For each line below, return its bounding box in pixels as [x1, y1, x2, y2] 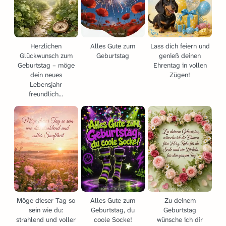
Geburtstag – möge [17, 61, 75, 70]
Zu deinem [164, 196, 196, 205]
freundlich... [29, 90, 64, 99]
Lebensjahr [30, 80, 63, 89]
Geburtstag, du [91, 206, 135, 215]
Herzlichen [30, 42, 62, 51]
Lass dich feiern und [150, 42, 210, 51]
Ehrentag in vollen [153, 61, 207, 70]
